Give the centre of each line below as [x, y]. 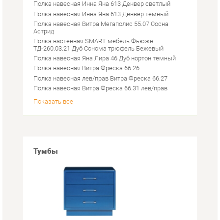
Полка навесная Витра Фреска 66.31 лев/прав [96, 40]
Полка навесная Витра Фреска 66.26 [83, 21]
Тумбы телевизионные [64, 207]
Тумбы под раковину [61, 188]
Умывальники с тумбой [65, 197]
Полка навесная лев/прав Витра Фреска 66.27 [96, 31]
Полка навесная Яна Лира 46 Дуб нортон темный [100, 12]
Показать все [51, 53]
